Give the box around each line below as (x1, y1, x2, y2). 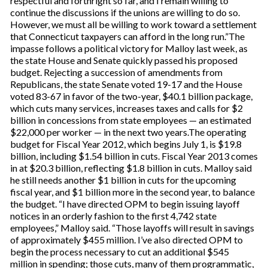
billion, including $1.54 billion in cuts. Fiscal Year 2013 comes (10, 150, 258, 162)
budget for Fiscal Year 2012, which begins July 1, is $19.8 (10, 138, 242, 150)
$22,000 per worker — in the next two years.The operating (10, 126, 246, 138)
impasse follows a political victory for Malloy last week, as (10, 42, 248, 54)
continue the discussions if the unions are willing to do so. (10, 7, 240, 18)
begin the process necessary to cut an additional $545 (10, 246, 229, 257)
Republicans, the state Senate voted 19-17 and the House (10, 78, 242, 90)
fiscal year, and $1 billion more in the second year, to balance (10, 186, 255, 197)
